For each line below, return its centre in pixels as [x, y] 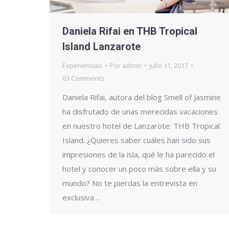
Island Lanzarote [101, 46]
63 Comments [83, 78]
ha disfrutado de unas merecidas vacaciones [140, 111]
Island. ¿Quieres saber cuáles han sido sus [136, 140]
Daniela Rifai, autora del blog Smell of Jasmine [142, 97]
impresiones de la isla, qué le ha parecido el [139, 154]
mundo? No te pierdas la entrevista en [130, 183]
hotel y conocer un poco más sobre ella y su [139, 168]
